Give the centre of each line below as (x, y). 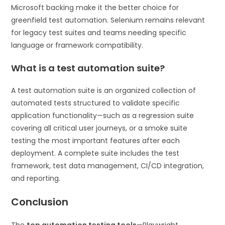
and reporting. (36, 179)
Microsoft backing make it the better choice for (95, 8)
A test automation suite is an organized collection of (104, 91)
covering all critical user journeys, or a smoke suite (99, 128)
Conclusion (40, 202)
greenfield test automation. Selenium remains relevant (108, 20)
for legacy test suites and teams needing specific (99, 33)
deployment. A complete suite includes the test (95, 153)
